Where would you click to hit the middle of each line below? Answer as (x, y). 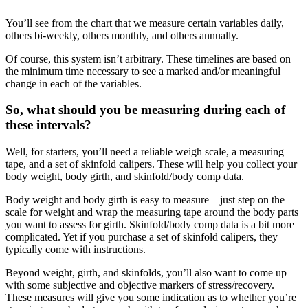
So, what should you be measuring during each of (145, 110)
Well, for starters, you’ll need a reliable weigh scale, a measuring (145, 152)
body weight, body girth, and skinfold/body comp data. (125, 177)
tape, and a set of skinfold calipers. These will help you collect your (151, 164)
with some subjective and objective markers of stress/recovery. (140, 285)
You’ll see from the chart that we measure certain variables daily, (145, 23)
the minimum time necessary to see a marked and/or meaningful (143, 71)
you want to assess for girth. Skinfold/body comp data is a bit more (150, 225)
